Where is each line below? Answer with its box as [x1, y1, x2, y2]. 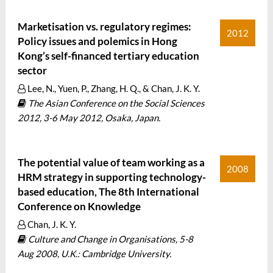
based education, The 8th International [17, 185, 199, 198]
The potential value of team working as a [17, 156, 205, 169]
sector [17, 64, 47, 77]
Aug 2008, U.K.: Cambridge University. [17, 248, 171, 259]
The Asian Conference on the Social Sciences [26, 97, 205, 108]
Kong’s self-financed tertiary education [17, 49, 199, 62]
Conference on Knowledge [17, 200, 141, 213]
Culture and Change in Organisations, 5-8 [26, 233, 193, 244]
